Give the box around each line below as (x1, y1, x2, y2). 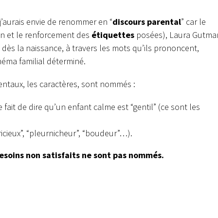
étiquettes (91, 29, 134, 41)
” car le (181, 16, 206, 28)
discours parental (112, 16, 181, 28)
